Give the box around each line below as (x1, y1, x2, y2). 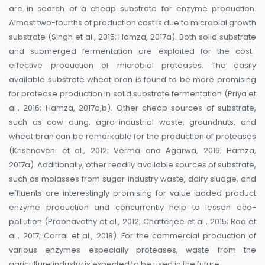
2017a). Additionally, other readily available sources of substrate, (9, 159, 256, 171)
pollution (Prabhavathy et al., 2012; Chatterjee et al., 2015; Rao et (9, 216, 256, 228)
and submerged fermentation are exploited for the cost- (9, 46, 256, 57)
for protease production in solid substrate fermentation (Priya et (9, 88, 256, 100)
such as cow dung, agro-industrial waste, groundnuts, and (9, 117, 256, 128)
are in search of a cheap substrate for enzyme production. (9, 3, 256, 15)
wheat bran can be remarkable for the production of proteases (9, 131, 256, 143)
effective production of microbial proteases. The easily (9, 60, 256, 72)
